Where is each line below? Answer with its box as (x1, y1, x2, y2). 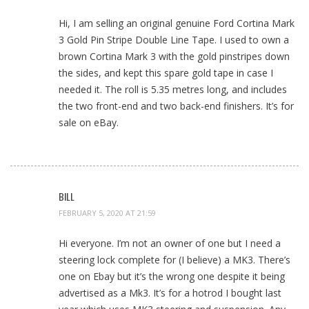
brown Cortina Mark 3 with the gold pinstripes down (59, 49, 290, 63)
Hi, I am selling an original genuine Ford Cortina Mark (59, 16, 295, 30)
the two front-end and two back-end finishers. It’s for (59, 99, 294, 112)
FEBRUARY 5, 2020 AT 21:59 (59, 208, 156, 219)
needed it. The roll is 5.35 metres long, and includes (59, 82, 287, 96)
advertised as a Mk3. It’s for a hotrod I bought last (59, 286, 281, 300)
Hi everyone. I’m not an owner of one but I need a (59, 237, 281, 250)
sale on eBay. (59, 115, 119, 129)
